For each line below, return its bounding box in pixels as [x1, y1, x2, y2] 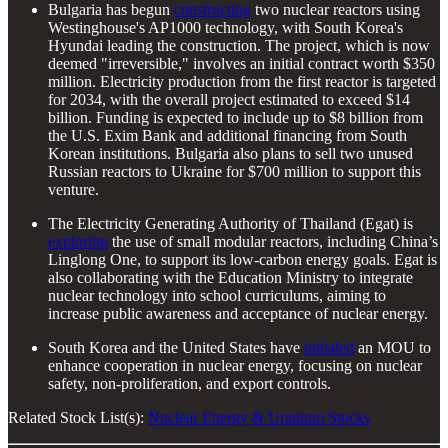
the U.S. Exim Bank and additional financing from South [48, 127, 407, 145]
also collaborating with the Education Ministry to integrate [48, 269, 413, 287]
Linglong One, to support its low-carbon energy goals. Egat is [48, 251, 437, 269]
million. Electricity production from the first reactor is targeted [48, 73, 436, 91]
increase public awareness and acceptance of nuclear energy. [48, 305, 428, 323]
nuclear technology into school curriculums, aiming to [48, 287, 386, 305]
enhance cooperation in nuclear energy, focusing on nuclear [48, 357, 422, 375]
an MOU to [354, 339, 431, 357]
